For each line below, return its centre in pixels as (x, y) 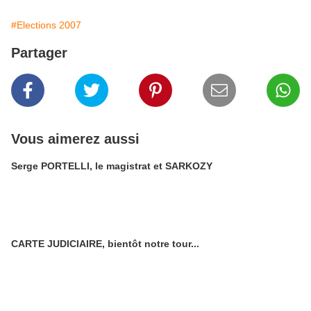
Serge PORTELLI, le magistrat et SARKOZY (112, 166)
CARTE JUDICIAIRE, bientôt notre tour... (105, 244)
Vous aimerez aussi (75, 139)
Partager (39, 53)
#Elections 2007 (46, 25)
